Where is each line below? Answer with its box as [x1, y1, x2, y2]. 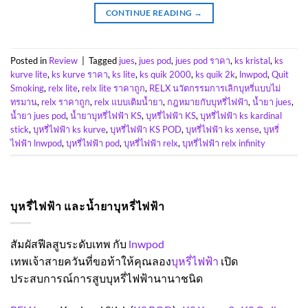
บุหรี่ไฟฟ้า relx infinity [182, 137, 265, 148]
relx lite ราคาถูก [82, 82, 145, 93]
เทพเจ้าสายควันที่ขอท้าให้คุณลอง [10, 254, 171, 267]
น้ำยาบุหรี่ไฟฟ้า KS [70, 109, 142, 121]
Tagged [89, 54, 119, 66]
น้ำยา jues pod [10, 109, 66, 121]
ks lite [112, 68, 135, 80]
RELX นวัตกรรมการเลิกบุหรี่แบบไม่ [149, 82, 280, 93]
